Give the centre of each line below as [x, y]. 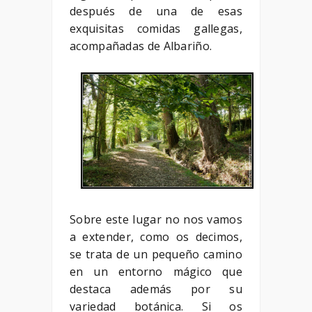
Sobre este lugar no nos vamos [156, 219]
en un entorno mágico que [156, 271]
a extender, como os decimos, [156, 236]
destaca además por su [156, 289]
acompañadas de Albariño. [141, 46]
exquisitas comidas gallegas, [156, 29]
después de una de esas [156, 11]
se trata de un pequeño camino [156, 254]
